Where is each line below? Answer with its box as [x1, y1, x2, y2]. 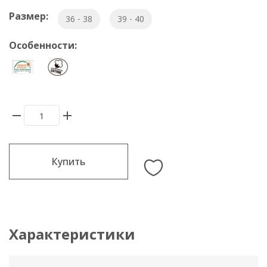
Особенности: [9, 39, 77, 52]
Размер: [9, 10, 48, 23]
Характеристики [9, 224, 135, 244]
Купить [51, 155, 86, 169]
